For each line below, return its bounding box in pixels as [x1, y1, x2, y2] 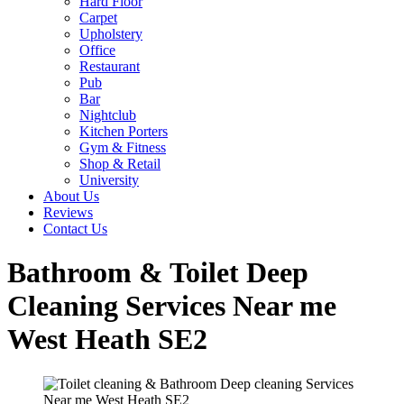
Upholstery [79, 26, 142, 41]
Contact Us [43, 221, 107, 236]
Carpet [79, 10, 117, 25]
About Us [43, 188, 99, 204]
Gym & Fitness [79, 140, 166, 155]
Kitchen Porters [79, 124, 168, 139]
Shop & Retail [79, 156, 161, 171]
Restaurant [79, 59, 140, 74]
